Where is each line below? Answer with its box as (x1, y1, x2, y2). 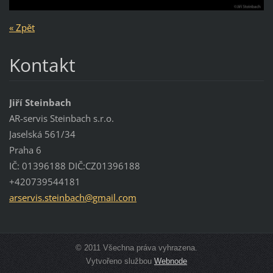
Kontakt (9, 52, 76, 78)
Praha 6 (9, 144, 41, 157)
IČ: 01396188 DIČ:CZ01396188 (9, 160, 140, 172)
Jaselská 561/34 (9, 128, 76, 141)
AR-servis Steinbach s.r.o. (9, 112, 114, 125)
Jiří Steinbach (9, 96, 71, 109)
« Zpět (9, 21, 35, 34)
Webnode (154, 257, 187, 266)
